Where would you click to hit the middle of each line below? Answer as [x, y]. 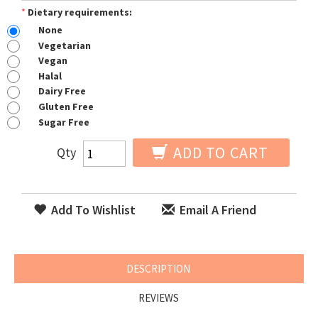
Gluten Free [66, 106]
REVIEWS [158, 298]
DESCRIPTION [158, 269]
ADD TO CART [219, 153]
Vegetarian [65, 45]
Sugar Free [64, 122]
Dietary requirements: [80, 12]
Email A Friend [216, 210]
